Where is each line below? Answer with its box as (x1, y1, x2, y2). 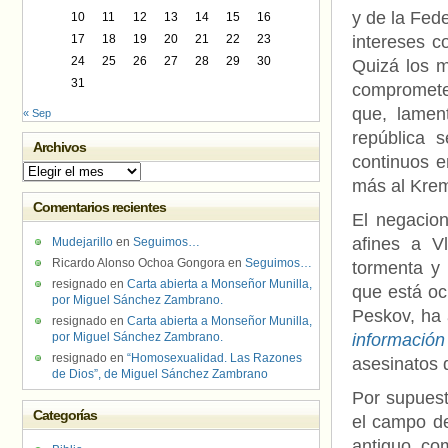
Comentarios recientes (33, 199, 167, 215)
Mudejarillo (52, 235, 113, 249)
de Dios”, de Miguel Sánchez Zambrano (52, 367, 268, 381)
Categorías (33, 407, 98, 423)
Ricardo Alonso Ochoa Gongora (52, 256, 225, 270)
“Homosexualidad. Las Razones (127, 351, 302, 365)
